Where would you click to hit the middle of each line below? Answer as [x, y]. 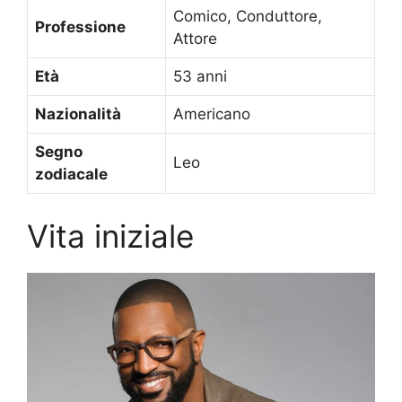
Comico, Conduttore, [248, 17]
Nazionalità [78, 114]
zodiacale [71, 175]
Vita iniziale [110, 236]
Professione [80, 27]
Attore [195, 39]
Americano [212, 114]
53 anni [200, 77]
